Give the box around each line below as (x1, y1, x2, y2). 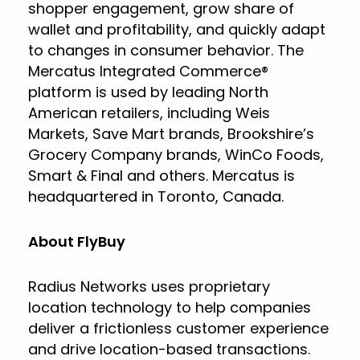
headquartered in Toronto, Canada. (28, 186, 284, 207)
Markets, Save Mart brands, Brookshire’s (28, 124, 314, 144)
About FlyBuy (28, 231, 125, 252)
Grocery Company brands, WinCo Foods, (28, 145, 324, 165)
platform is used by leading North (28, 82, 268, 102)
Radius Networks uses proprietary (28, 276, 270, 297)
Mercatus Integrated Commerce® (28, 61, 268, 81)
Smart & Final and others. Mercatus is (28, 166, 295, 186)
